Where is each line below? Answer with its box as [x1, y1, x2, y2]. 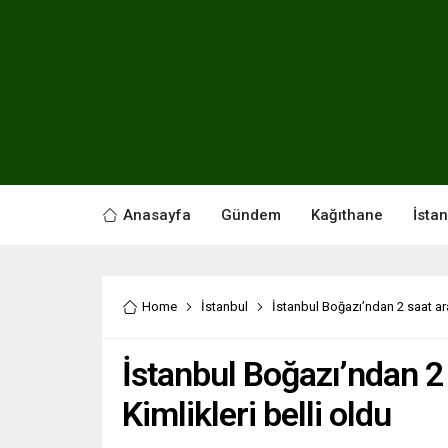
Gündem [221, 205, 281, 224]
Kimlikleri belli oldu [122, 393, 391, 434]
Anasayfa [123, 205, 191, 224]
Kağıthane [311, 205, 383, 224]
